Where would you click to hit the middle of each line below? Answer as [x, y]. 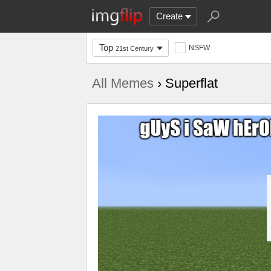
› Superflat [186, 83]
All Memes [123, 83]
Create [169, 16]
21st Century [135, 48]
